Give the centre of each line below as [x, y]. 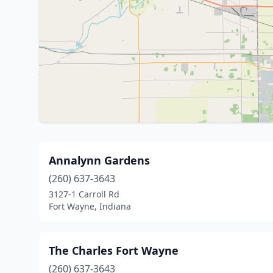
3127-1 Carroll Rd [84, 194]
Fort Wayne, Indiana [90, 206]
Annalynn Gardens [99, 160]
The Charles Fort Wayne [114, 250]
